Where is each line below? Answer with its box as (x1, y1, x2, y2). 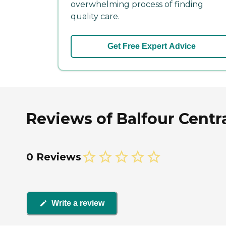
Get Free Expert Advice (107, 42, 196, 51)
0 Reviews (26, 150, 81, 163)
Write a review (51, 199, 104, 208)
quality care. (71, 12, 120, 22)
